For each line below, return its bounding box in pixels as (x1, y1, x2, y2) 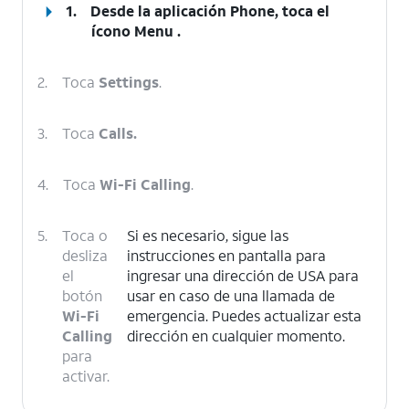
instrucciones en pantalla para (127, 246, 326, 265)
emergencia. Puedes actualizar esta (127, 306, 362, 325)
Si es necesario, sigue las (127, 225, 288, 245)
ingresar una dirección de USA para (127, 266, 359, 285)
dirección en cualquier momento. (127, 326, 345, 345)
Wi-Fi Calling (100, 174, 191, 194)
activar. (62, 366, 110, 385)
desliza (62, 246, 108, 265)
